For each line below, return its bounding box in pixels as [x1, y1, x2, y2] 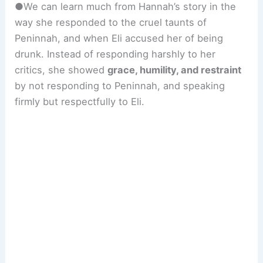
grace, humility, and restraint [107, 63, 242, 76]
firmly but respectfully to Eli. [15, 95, 145, 107]
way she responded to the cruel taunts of [15, 16, 207, 28]
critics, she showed [15, 63, 108, 76]
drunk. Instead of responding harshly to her [15, 48, 216, 60]
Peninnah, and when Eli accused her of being [15, 32, 224, 44]
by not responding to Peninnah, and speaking [15, 79, 225, 92]
